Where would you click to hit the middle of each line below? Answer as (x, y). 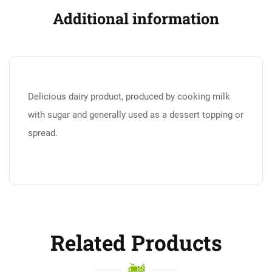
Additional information (136, 19)
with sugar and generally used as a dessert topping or (136, 115)
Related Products (136, 242)
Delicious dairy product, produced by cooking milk (129, 97)
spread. (43, 133)
